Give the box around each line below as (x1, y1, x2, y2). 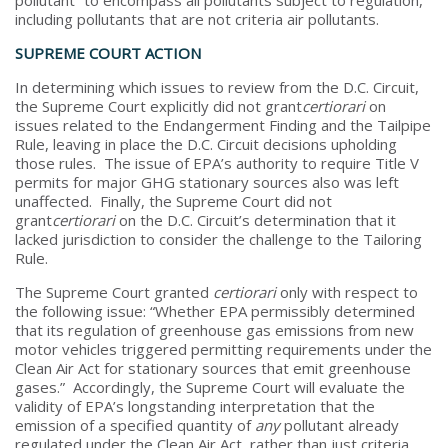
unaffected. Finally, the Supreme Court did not (15, 190, 332, 211)
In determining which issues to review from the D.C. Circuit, (15, 76, 419, 97)
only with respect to (280, 281, 418, 302)
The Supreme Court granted (15, 281, 213, 302)
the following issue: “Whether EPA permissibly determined (15, 300, 415, 321)
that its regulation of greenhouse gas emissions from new (15, 319, 414, 340)
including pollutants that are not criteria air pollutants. (15, 8, 383, 29)
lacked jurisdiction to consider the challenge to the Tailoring (15, 228, 422, 249)
